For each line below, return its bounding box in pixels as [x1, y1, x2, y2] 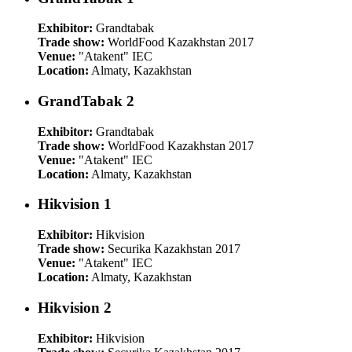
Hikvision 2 [38, 299, 112, 316]
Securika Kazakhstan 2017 [104, 242, 240, 256]
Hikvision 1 [38, 196, 112, 213]
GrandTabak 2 [38, 93, 134, 110]
